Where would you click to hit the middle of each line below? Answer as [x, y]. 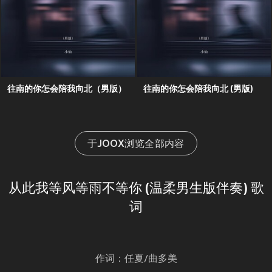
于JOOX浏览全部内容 [136, 145]
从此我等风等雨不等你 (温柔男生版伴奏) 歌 [136, 189]
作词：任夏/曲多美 [136, 260]
